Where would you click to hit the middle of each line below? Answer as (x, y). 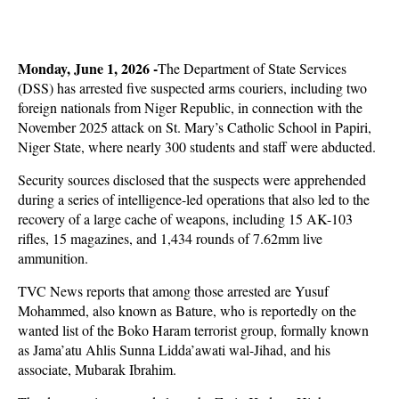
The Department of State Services (252, 68)
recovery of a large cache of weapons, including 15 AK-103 (185, 219)
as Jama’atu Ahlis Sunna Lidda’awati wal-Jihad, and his (174, 350)
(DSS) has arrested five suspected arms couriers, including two (192, 88)
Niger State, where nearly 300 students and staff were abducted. (197, 147)
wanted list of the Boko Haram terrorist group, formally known (193, 330)
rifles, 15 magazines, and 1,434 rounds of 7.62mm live (170, 238)
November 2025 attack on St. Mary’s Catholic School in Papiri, (195, 127)
